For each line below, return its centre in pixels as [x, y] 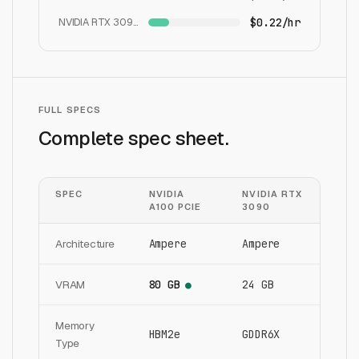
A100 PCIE [175, 207]
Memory [75, 325]
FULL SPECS [70, 110]
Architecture [85, 244]
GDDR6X [261, 334]
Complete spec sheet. [133, 138]
